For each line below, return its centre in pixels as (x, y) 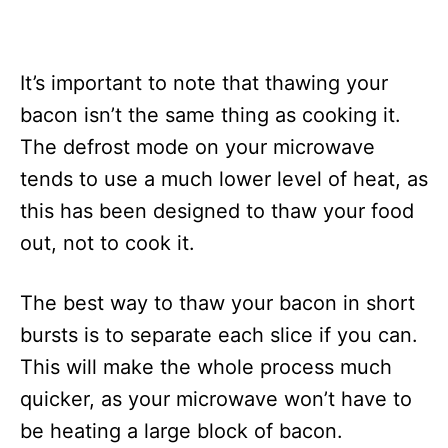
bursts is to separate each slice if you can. (219, 335)
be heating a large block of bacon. (181, 431)
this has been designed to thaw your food (217, 211)
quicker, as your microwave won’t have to (216, 399)
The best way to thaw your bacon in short (217, 303)
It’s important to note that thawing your (204, 83)
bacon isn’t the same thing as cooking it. (210, 115)
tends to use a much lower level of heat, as (224, 179)
